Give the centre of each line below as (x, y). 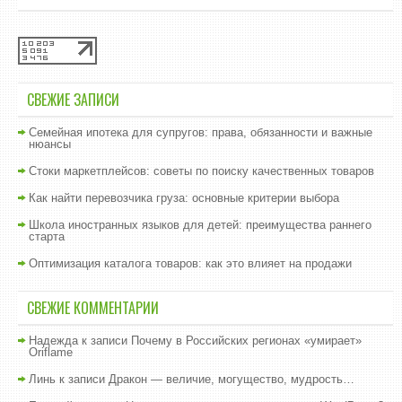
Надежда (53, 341)
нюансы (50, 144)
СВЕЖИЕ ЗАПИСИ (73, 100)
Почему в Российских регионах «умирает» (246, 341)
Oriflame (51, 352)
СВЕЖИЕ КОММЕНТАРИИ (93, 308)
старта (47, 236)
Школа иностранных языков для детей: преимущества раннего (200, 225)
